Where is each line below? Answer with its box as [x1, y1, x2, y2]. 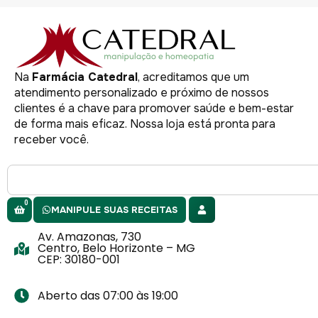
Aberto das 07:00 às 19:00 [38, 287, 179, 304]
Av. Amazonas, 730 [38, 229, 142, 246]
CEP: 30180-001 [38, 251, 121, 268]
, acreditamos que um [138, 70, 249, 85]
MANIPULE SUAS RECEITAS [51, 204, 177, 216]
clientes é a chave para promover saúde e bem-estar [14, 101, 294, 116]
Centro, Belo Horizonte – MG [38, 240, 196, 257]
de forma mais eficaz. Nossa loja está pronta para [14, 116, 275, 132]
